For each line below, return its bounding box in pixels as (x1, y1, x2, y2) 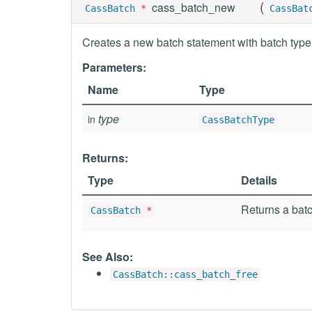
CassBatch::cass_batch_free (113, 269, 258, 280)
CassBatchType (202, 114, 274, 125)
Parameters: (82, 59, 146, 75)
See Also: (82, 249, 133, 265)
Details (241, 172, 277, 188)
